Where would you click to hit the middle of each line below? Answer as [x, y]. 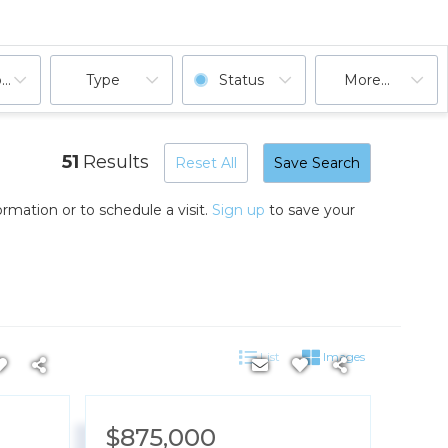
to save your [310, 210]
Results [116, 162]
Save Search [317, 163]
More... [367, 79]
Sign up [238, 210]
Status [242, 79]
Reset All [206, 163]
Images [342, 356]
